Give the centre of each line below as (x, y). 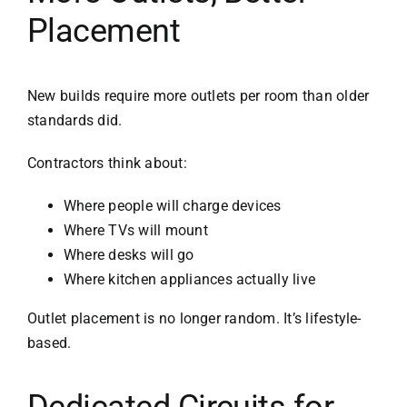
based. (49, 342)
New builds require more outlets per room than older (198, 95)
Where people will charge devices (172, 205)
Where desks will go (129, 254)
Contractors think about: (107, 163)
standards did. (74, 120)
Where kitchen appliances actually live (189, 279)
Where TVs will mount (135, 230)
